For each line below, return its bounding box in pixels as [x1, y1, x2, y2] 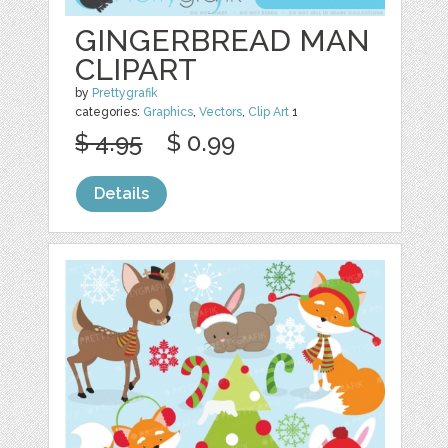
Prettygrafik [92, 86, 159, 101]
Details [94, 184, 150, 204]
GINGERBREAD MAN [75, 23, 371, 59]
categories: [75, 105, 144, 120]
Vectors [199, 105, 243, 120]
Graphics [143, 105, 194, 120]
